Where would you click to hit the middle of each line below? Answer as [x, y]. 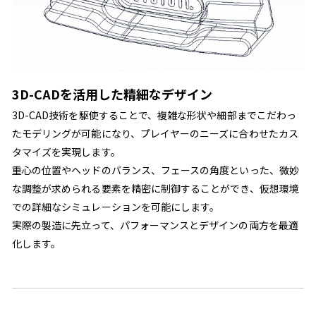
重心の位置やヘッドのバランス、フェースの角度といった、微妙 [155, 170]
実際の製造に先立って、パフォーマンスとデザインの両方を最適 [155, 225]
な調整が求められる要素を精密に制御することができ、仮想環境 [155, 189]
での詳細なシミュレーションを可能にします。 [116, 207]
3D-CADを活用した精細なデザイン [112, 94]
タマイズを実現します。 [66, 152]
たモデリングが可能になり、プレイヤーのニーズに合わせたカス [155, 134]
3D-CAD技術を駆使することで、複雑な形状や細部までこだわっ [154, 115]
